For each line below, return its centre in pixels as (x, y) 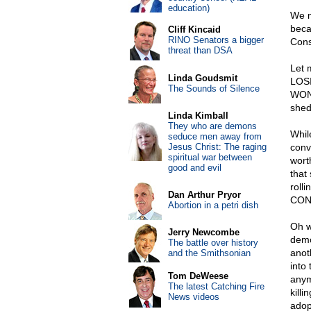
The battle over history (213, 243)
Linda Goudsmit (202, 78)
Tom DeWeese (198, 276)
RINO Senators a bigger (216, 40)
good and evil (194, 168)
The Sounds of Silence (213, 89)
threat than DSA (200, 50)
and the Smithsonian (209, 253)
